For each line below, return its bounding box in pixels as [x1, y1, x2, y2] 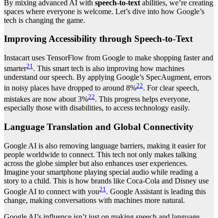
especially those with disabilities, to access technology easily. [4, 104, 190, 112]
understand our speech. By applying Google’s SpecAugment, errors [4, 73, 211, 82]
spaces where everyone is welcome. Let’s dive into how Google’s [4, 7, 204, 16]
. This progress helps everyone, [95, 95, 190, 104]
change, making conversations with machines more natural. [4, 196, 185, 204]
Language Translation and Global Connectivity [4, 121, 194, 132]
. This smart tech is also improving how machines [33, 64, 184, 73]
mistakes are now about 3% [4, 95, 88, 104]
